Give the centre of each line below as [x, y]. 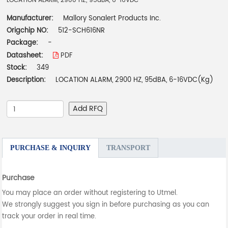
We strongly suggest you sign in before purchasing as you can [106, 205]
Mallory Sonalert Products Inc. [112, 19]
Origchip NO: [28, 31]
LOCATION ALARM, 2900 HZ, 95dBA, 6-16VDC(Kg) [135, 80]
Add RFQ [88, 109]
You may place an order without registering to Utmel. [90, 193]
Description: [26, 80]
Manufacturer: [31, 19]
